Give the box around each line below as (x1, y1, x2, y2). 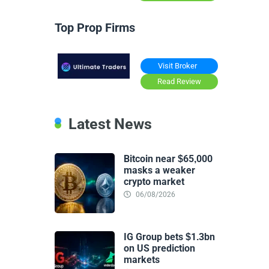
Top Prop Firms (55, 20, 135, 35)
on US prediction (124, 243, 195, 255)
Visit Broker (158, 61, 197, 71)
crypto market (124, 176, 184, 188)
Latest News (68, 115, 152, 133)
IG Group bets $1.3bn (124, 231, 215, 243)
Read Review (157, 77, 201, 86)
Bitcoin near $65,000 (124, 153, 213, 165)
